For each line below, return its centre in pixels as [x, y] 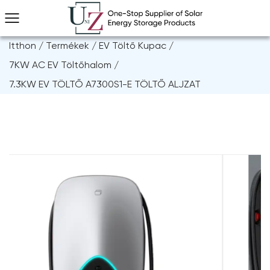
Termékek [67, 46]
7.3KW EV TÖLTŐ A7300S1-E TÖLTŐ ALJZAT [105, 84]
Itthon [23, 46]
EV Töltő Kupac [133, 46]
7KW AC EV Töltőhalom [60, 65]
